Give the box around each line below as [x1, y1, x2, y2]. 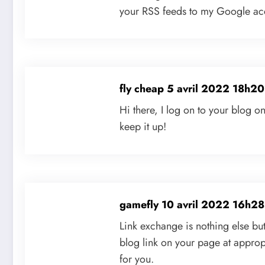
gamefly [119, 197, 161, 213]
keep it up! [119, 119, 166, 135]
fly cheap [119, 81, 167, 97]
